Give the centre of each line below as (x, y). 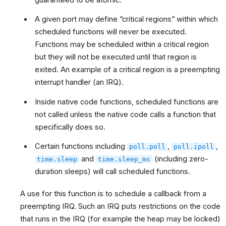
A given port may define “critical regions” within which (127, 19)
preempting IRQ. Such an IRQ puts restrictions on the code (120, 206)
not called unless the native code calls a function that (126, 114)
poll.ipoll (194, 147)
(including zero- (181, 159)
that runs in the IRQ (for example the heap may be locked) (120, 219)
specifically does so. (70, 127)
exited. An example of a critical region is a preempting (128, 70)
